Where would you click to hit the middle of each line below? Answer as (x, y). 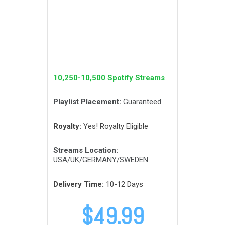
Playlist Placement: (87, 102)
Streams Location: (86, 150)
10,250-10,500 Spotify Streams (109, 78)
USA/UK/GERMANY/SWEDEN (101, 160)
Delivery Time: (79, 184)
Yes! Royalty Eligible (115, 126)
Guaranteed (141, 102)
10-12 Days (124, 184)
